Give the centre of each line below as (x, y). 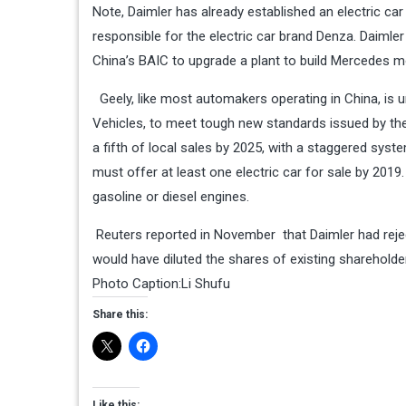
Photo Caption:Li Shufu (161, 284)
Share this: (120, 315)
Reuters (119, 235)
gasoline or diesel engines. (171, 197)
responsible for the (151, 37)
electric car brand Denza (281, 37)
